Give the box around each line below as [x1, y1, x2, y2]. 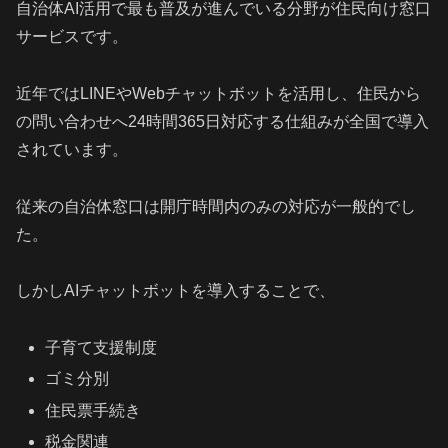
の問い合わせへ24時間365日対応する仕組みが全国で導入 [16, 112, 429, 130]
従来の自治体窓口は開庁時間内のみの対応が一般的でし [16, 197, 416, 215]
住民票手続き [45, 401, 142, 419]
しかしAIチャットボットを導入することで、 [16, 282, 335, 300]
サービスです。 [16, 28, 128, 45]
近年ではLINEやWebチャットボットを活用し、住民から [16, 84, 421, 102]
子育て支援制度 [45, 339, 158, 357]
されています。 [16, 140, 128, 158]
